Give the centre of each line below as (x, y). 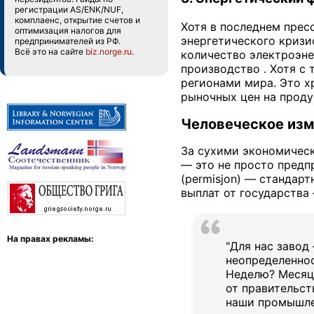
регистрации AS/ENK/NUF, (69, 9)
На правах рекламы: (50, 239)
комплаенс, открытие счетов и (77, 20)
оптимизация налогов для (68, 30)
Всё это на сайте (50, 52)
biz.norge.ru (109, 52)
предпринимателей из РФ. (68, 41)
